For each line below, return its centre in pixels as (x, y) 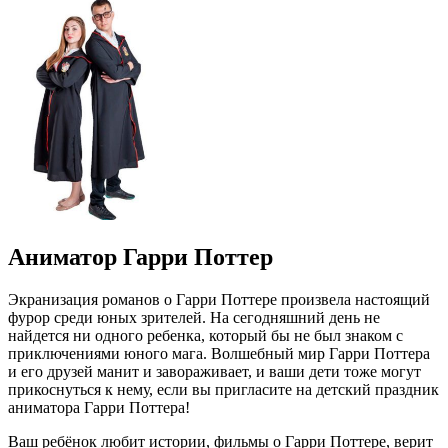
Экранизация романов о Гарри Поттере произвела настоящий (219, 299)
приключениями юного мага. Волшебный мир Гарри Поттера (219, 353)
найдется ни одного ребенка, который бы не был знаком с (205, 335)
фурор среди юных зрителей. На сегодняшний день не (194, 317)
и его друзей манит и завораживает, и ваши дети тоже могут (214, 371)
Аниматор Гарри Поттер (140, 256)
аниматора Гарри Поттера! (99, 407)
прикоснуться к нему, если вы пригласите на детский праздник (223, 389)
